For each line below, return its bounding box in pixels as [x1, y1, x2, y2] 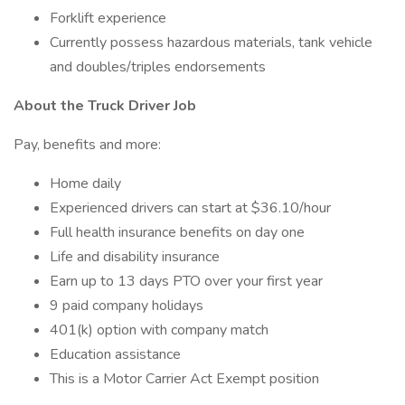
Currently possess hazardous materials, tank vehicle [50, 33, 372, 52]
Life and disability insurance [50, 247, 220, 267]
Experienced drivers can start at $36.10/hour [50, 198, 334, 218]
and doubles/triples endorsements [50, 57, 266, 77]
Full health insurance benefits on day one [50, 222, 308, 242]
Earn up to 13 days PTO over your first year [50, 271, 323, 291]
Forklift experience [50, 8, 166, 28]
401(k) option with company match [50, 320, 268, 340]
